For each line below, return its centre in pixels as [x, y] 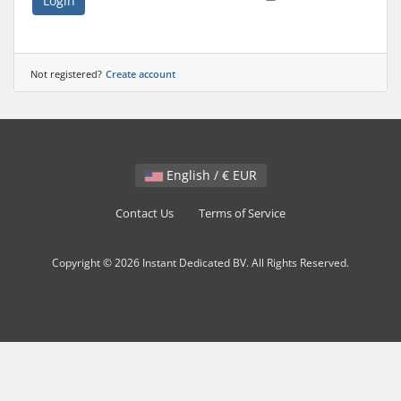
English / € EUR [244, 175]
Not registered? [66, 73]
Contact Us [145, 214]
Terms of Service [242, 214]
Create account [140, 73]
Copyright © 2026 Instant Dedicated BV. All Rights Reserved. [200, 263]
